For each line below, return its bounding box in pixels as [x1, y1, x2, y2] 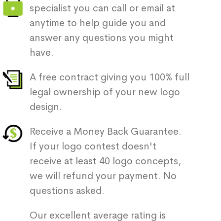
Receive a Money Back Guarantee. [30, 125, 182, 138]
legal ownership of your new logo [30, 86, 180, 98]
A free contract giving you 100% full [30, 71, 189, 83]
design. [30, 101, 62, 113]
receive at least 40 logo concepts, [30, 155, 181, 167]
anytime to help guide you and [30, 17, 166, 29]
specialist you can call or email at [30, 2, 175, 14]
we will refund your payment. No [30, 170, 177, 182]
